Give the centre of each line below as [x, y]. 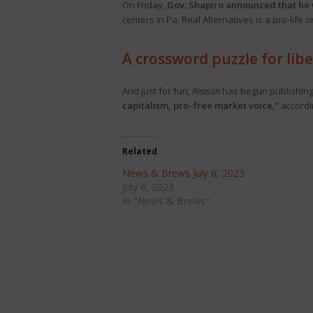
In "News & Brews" [166, 201]
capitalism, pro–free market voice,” [200, 105]
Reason [206, 91]
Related [139, 151]
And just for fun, [157, 91]
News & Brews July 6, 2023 [183, 173]
